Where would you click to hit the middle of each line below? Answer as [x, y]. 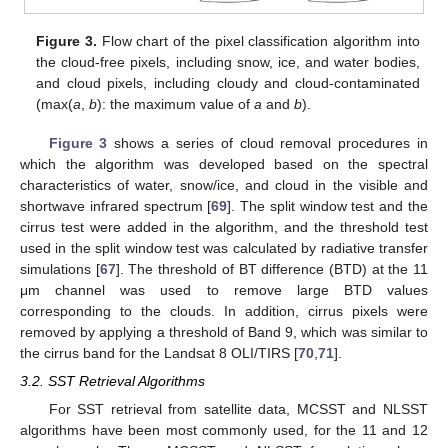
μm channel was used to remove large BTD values [224, 289]
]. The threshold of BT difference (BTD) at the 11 [272, 268]
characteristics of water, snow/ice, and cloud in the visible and [224, 184]
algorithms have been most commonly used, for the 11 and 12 [224, 429]
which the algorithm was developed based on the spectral [224, 163]
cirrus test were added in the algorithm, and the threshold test [224, 226]
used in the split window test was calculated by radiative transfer [224, 247]
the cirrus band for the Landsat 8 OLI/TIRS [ [159, 352]
